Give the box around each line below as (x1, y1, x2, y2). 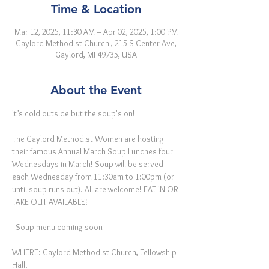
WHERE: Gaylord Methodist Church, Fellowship (12, 247, 178, 258)
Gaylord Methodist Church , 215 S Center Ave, (16, 38, 177, 49)
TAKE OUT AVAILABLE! (12, 196, 88, 207)
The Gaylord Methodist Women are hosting (12, 133, 166, 144)
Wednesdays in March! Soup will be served (12, 159, 165, 169)
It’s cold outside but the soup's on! (12, 108, 135, 119)
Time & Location (51, 2, 141, 16)
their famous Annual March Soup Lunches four (12, 146, 175, 157)
